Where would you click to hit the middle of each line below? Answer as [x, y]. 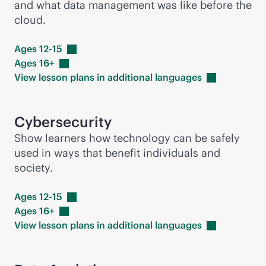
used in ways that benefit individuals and [117, 153]
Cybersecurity [63, 122]
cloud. [30, 20]
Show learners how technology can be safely [127, 138]
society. [34, 168]
